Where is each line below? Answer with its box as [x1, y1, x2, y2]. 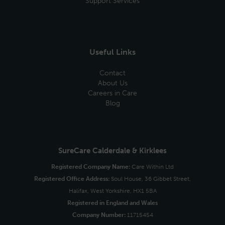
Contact [99, 69, 126, 77]
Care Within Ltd [130, 163, 174, 170]
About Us [97, 79, 128, 87]
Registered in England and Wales [67, 199, 158, 206]
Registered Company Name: [51, 163, 130, 170]
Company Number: [72, 211, 126, 218]
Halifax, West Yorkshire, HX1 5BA [68, 187, 157, 194]
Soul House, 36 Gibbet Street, [109, 175, 191, 182]
